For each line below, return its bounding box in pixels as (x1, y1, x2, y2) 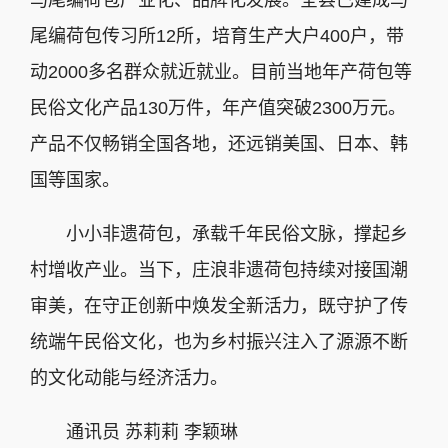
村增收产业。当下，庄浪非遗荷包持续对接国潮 (30, 260, 408, 281)
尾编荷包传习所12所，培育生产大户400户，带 (30, 26, 404, 47)
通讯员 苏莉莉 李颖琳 (30, 422, 238, 443)
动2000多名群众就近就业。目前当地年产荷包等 (30, 62, 412, 83)
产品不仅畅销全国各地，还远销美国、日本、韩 (30, 134, 408, 155)
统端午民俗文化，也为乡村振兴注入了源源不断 (30, 332, 408, 353)
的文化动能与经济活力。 (30, 368, 228, 389)
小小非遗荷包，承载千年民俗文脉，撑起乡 (30, 224, 408, 245)
